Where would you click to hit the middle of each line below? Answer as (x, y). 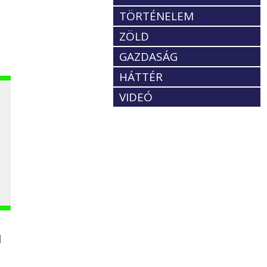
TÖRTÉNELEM (157, 16)
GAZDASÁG (149, 57)
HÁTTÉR (141, 77)
